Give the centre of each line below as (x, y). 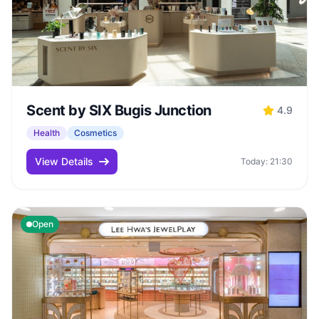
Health (47, 133)
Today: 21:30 (267, 161)
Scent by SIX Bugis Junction (119, 110)
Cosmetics (95, 133)
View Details (64, 161)
